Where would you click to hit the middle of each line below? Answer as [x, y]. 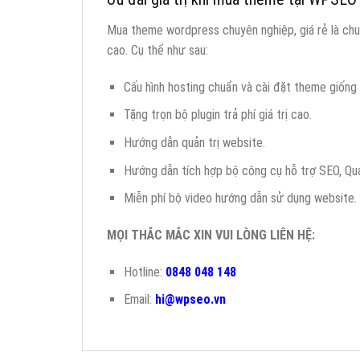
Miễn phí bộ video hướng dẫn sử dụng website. [240, 198]
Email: [139, 300]
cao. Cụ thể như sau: [157, 50]
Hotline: [144, 272]
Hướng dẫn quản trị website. [194, 142]
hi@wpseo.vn [190, 300]
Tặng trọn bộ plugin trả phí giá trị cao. [217, 115]
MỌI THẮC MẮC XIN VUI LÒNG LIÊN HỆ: [211, 235]
